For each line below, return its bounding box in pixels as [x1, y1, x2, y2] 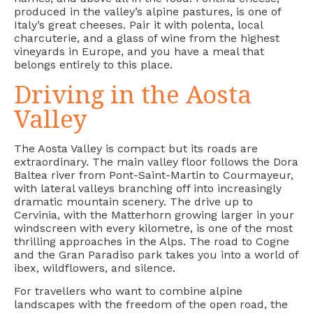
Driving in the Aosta [14, 77, 252, 110]
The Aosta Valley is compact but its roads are [14, 141, 258, 155]
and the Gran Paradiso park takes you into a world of [14, 247, 298, 261]
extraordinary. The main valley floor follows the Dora [14, 154, 298, 168]
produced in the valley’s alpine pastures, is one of [14, 5, 281, 19]
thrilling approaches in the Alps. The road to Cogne [14, 234, 289, 248]
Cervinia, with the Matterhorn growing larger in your [14, 208, 294, 221]
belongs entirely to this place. [14, 58, 173, 72]
